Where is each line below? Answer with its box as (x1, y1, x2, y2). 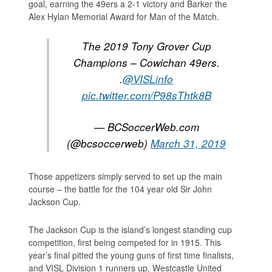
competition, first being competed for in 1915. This (29, 236, 222, 248)
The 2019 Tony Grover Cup (81, 38, 211, 53)
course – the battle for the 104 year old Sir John (29, 182, 212, 195)
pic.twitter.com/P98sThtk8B (81, 87, 211, 103)
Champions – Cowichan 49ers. (73, 55, 220, 70)
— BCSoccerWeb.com (93, 119, 199, 134)
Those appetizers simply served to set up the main (29, 169, 223, 182)
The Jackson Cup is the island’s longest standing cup (29, 223, 233, 236)
